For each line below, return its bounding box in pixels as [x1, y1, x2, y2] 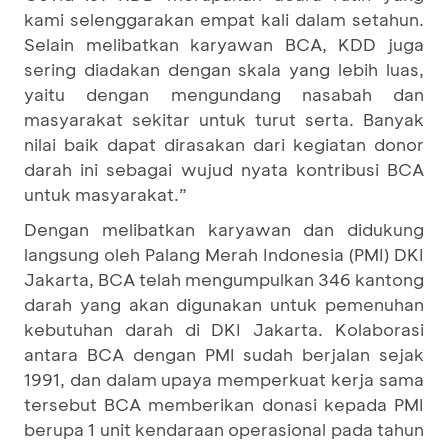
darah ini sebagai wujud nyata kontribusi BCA [24, 158, 424, 180]
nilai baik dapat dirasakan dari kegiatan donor [24, 133, 424, 155]
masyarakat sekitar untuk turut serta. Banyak [24, 108, 424, 130]
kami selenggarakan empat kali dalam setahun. [24, 8, 424, 30]
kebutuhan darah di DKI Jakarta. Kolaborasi [24, 318, 424, 340]
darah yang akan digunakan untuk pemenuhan [24, 293, 424, 315]
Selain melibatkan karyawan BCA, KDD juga [24, 33, 424, 55]
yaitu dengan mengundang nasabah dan [24, 83, 424, 105]
